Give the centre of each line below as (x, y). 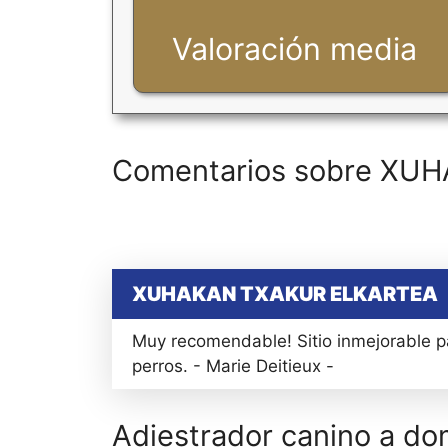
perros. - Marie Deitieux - (233, 366)
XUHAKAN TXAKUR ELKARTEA (285, 294)
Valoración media (295, 49)
